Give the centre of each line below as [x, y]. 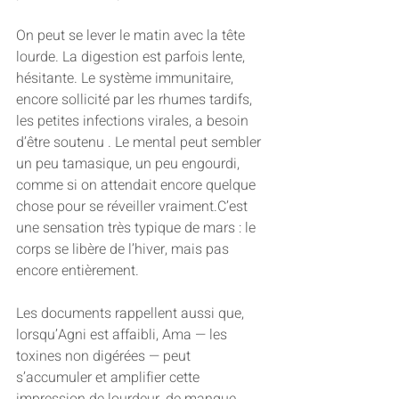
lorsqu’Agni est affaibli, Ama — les [123, 335]
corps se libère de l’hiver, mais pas [124, 250]
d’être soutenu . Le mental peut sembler [140, 143]
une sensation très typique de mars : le [138, 228]
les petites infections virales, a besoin [134, 122]
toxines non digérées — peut [105, 357]
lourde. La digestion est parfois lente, [132, 57]
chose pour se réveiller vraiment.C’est [134, 207]
